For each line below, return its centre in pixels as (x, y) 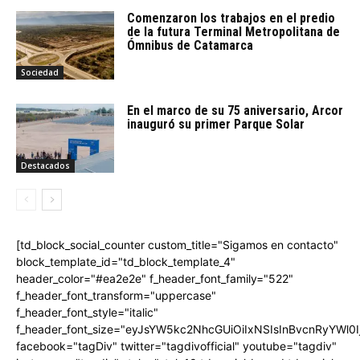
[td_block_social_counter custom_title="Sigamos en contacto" (177, 245)
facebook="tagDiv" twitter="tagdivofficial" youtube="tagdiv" (176, 346)
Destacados (45, 166)
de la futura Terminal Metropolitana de (234, 31)
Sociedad (40, 73)
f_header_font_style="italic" (87, 313)
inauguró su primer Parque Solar (216, 125)
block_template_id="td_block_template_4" (126, 262)
